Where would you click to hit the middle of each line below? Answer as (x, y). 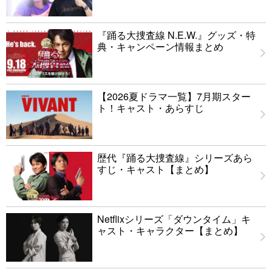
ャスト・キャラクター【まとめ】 (170, 230)
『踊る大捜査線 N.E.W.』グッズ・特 (176, 35)
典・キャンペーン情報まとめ (160, 46)
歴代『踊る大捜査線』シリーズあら (175, 157)
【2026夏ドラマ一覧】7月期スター (174, 96)
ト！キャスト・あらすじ (151, 107)
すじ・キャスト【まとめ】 (155, 169)
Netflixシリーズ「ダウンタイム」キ (174, 219)
